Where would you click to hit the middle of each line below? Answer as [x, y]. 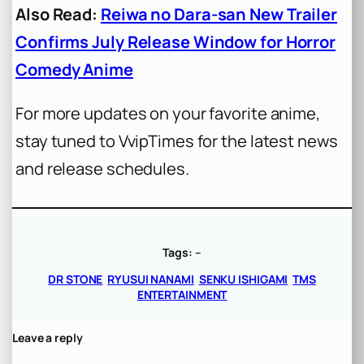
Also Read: [56, 14]
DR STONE [76, 279]
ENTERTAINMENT [182, 294]
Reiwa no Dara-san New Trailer [219, 14]
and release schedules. [102, 168]
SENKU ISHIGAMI [243, 279]
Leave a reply [48, 337]
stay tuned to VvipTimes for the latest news [177, 141]
